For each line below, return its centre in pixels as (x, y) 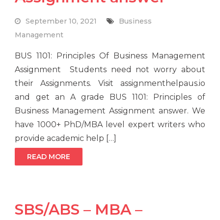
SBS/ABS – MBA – (79, 210)
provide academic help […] (66, 138)
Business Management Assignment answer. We (110, 111)
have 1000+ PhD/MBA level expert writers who (110, 125)
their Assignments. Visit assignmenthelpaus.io (110, 83)
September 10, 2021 (61, 21)
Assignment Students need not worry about (110, 70)
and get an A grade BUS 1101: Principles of (110, 97)
